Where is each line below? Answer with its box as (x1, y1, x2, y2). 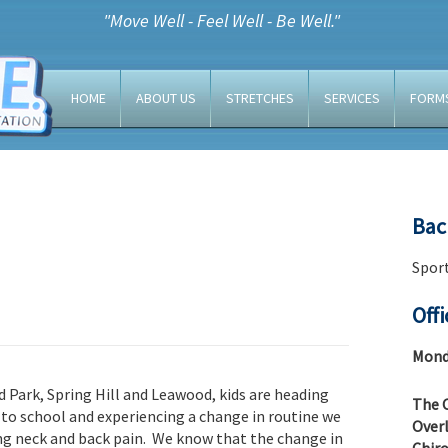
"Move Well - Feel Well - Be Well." (103, 9, 341, 32)
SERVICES (324, 89, 380, 107)
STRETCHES (226, 89, 294, 107)
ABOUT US (136, 89, 196, 107)
